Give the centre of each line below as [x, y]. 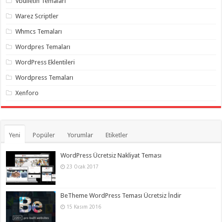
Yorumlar [81, 135]
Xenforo [27, 93]
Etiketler [117, 135]
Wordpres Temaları [43, 47]
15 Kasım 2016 [84, 206]
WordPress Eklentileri [45, 62]
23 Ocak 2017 [83, 166]
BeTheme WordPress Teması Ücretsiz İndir [121, 195]
